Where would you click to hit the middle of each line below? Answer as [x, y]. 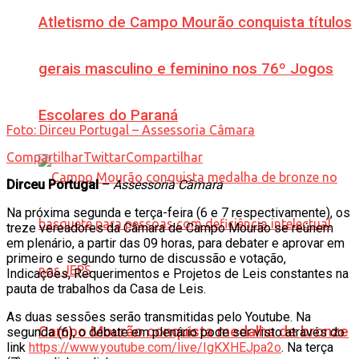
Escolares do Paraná [108, 116]
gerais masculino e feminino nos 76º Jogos [186, 69]
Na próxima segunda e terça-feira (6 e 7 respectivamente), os [178, 212]
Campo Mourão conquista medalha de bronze [194, 331]
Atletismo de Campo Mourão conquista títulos [195, 23]
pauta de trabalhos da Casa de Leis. [106, 288]
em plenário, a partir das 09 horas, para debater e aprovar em [175, 243]
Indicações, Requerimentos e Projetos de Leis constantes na [177, 273]
